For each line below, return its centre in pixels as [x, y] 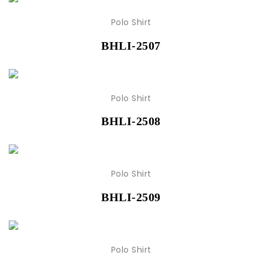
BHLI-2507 [131, 45]
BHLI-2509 [131, 197]
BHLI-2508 [131, 121]
